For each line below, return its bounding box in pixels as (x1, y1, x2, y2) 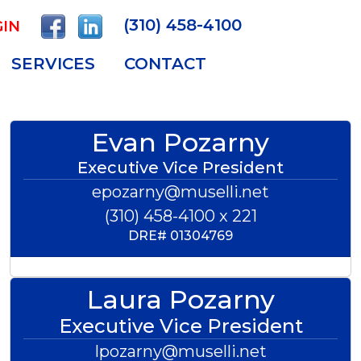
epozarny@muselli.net (92, 182, 269, 201)
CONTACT (124, 53, 207, 73)
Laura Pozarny (86, 284, 275, 315)
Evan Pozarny (92, 127, 269, 158)
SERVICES (11, 53, 96, 73)
